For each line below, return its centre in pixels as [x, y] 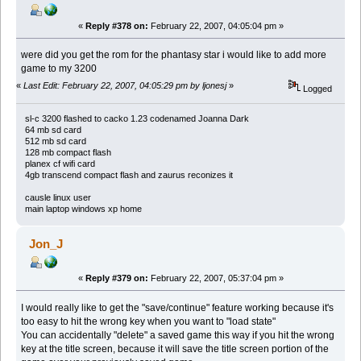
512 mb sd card [55, 141]
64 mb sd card [53, 129]
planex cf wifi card [60, 163]
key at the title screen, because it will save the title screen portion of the [175, 349]
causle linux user [58, 197]
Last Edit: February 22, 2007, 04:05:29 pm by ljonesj [125, 85]
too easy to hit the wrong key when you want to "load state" [149, 321]
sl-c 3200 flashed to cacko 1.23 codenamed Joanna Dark [137, 118]
